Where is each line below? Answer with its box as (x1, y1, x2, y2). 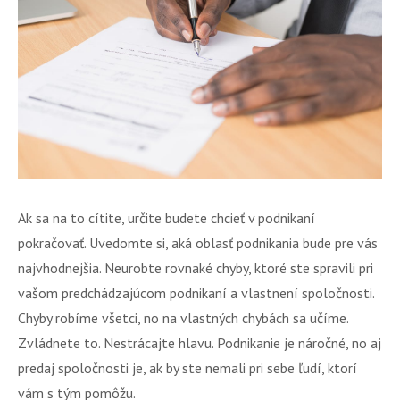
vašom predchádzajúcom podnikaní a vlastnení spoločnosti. (18, 284, 374, 303)
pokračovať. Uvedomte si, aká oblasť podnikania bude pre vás (18, 234, 378, 253)
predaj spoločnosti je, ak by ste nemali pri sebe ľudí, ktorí (18, 359, 357, 378)
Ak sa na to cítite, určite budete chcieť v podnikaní (18, 209, 315, 228)
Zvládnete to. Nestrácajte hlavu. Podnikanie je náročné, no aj (18, 334, 381, 353)
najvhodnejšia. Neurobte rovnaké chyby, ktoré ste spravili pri (18, 259, 373, 278)
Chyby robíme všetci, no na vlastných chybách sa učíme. (18, 309, 348, 328)
